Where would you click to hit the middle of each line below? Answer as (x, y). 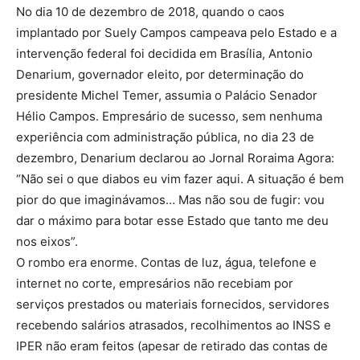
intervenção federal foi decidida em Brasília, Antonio (164, 53)
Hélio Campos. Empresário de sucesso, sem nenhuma (169, 116)
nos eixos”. (47, 241)
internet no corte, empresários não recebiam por (155, 283)
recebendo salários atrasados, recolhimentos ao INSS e (174, 325)
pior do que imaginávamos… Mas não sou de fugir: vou (170, 199)
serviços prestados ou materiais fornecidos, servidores (173, 304)
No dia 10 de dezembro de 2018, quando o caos (150, 11)
